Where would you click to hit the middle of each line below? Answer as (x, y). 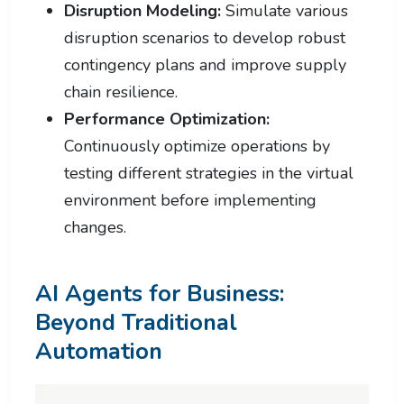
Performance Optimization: (167, 119)
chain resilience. (121, 92)
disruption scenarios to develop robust (205, 37)
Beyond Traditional (136, 322)
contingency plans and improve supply (205, 64)
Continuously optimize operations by (197, 146)
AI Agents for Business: (160, 293)
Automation (99, 351)
